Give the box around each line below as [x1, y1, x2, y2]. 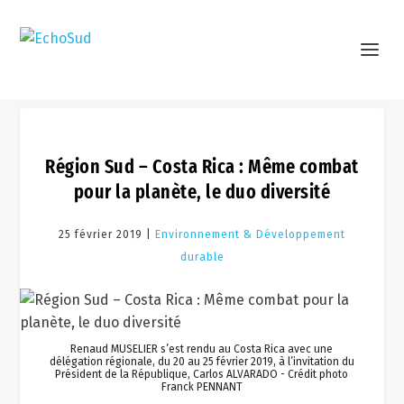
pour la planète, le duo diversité [73, 179, 331, 204]
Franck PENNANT [161, 381, 243, 393]
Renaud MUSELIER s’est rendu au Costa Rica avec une [70, 343, 334, 355]
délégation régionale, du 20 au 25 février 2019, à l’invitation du [49, 355, 354, 368]
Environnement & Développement [155, 228, 345, 241]
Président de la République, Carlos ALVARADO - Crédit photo [55, 368, 349, 381]
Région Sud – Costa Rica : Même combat [45, 154, 359, 179]
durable [179, 251, 225, 263]
